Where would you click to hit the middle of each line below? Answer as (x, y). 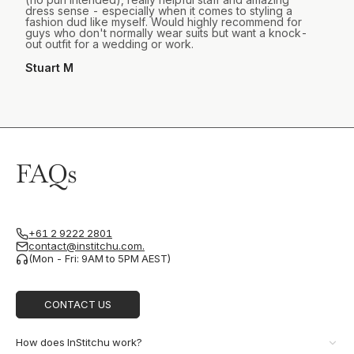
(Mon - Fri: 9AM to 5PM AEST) (100, 259)
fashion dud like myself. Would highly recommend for (164, 21)
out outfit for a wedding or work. (109, 43)
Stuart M (49, 67)
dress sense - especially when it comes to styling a (159, 10)
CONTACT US (78, 304)
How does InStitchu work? (79, 343)
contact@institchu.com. (87, 246)
